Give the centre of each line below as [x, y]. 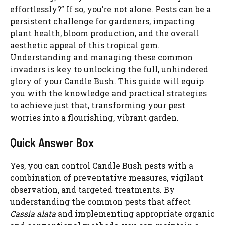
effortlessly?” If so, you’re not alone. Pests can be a [110, 9]
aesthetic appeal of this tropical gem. [85, 45]
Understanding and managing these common [101, 57]
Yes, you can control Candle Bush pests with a [102, 165]
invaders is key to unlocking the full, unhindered [109, 69]
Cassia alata [33, 213]
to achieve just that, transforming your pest [98, 105]
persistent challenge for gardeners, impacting [102, 21]
